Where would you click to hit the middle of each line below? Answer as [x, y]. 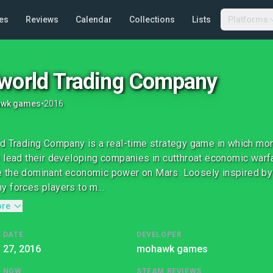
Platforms [248, 19]
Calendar [94, 19]
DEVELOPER [159, 235]
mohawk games [172, 249]
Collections [152, 19]
